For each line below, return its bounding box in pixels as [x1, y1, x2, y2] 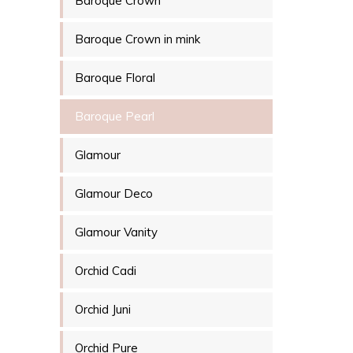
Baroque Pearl [75, 109, 154, 124]
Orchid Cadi [75, 263, 136, 279]
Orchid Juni [75, 302, 131, 318]
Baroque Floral [75, 70, 155, 86]
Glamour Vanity [75, 225, 158, 240]
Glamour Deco [75, 186, 153, 202]
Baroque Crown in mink [75, 32, 200, 47]
